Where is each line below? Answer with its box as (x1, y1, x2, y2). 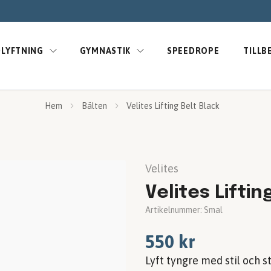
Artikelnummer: (145, 205, 204, 215)
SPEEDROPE (167, 46, 220, 56)
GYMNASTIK (79, 46, 131, 56)
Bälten (81, 101, 107, 111)
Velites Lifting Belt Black (126, 101, 220, 111)
